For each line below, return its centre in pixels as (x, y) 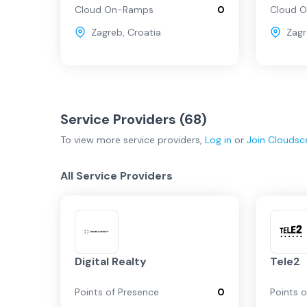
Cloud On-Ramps (114, 10)
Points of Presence (117, 292)
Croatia (144, 32)
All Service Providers (116, 176)
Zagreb (107, 32)
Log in (218, 140)
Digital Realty (111, 261)
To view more (92, 140)
